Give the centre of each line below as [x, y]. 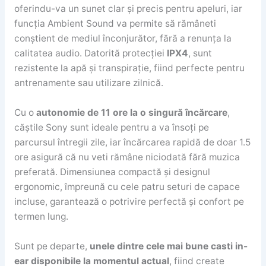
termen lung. [41, 217]
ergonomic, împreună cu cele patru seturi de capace [127, 187]
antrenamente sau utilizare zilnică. [88, 83]
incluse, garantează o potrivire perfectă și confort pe [129, 202]
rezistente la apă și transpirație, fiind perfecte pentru [129, 68]
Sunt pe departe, [52, 246]
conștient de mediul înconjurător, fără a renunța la [123, 39]
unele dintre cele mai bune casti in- [168, 246]
